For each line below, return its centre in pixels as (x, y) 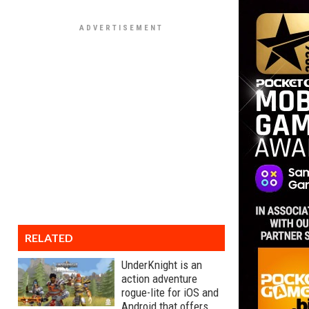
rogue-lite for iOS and (170, 292)
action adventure (159, 279)
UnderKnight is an (162, 265)
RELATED (49, 238)
